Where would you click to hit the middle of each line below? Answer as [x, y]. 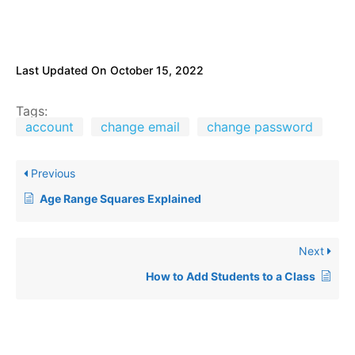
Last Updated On [61, 70]
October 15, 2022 [157, 70]
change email [140, 126]
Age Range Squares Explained [120, 198]
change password [260, 126]
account [50, 126]
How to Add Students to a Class [231, 276]
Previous [52, 173]
